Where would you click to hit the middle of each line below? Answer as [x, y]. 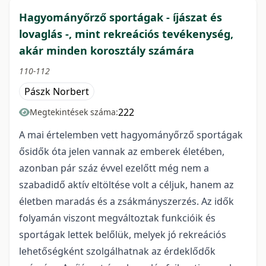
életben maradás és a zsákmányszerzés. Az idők [126, 202]
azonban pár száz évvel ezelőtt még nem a [114, 168]
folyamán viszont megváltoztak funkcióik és [117, 218]
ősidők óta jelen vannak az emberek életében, [122, 152]
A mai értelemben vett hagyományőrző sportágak [131, 135]
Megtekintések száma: [74, 112]
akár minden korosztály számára [107, 51]
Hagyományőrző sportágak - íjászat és [121, 18]
